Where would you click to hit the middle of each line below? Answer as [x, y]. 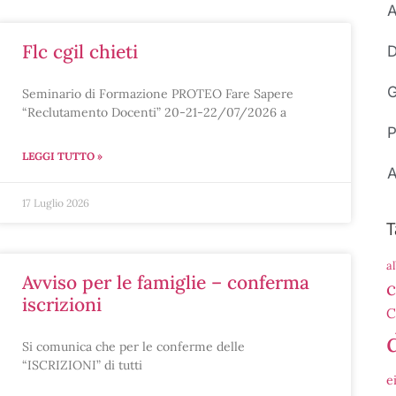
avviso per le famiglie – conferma [27, 282]
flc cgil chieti [85, 52]
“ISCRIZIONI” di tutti [82, 365]
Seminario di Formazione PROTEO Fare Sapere [157, 94]
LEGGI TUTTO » [62, 156]
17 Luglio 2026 [55, 203]
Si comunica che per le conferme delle [133, 346]
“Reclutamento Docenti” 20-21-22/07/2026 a [154, 112]
